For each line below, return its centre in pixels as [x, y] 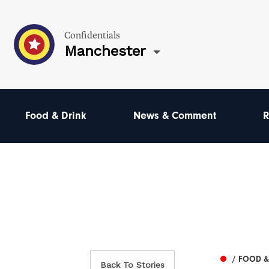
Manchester [105, 51]
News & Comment [174, 116]
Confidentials [92, 35]
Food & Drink [56, 116]
